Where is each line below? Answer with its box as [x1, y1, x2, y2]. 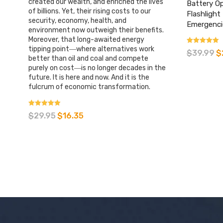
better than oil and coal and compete [28, 54, 148, 63]
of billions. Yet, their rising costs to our [28, 6, 151, 15]
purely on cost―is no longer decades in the [28, 63, 166, 72]
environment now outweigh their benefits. [28, 25, 164, 34]
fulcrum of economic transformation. [28, 82, 150, 91]
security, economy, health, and [28, 16, 126, 25]
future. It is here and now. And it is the [28, 73, 149, 82]
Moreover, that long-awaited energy [28, 35, 144, 44]
